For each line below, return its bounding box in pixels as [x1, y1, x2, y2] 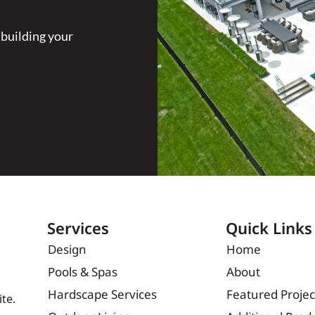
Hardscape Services [47, 285, 157, 310]
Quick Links [225, 216, 312, 248]
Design [47, 240, 86, 265]
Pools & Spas [47, 262, 117, 288]
